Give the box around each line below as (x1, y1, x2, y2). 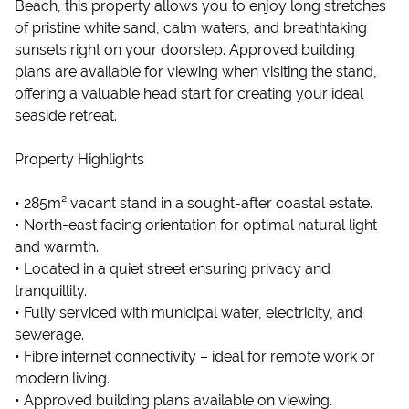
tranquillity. (15, 282, 87, 299)
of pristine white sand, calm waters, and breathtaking (15, 19, 367, 37)
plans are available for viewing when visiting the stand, (15, 63, 377, 80)
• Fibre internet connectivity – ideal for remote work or (15, 348, 375, 365)
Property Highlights (15, 151, 144, 168)
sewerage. (15, 326, 84, 343)
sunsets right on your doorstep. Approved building (15, 41, 355, 58)
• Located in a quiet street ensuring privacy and (15, 260, 330, 278)
